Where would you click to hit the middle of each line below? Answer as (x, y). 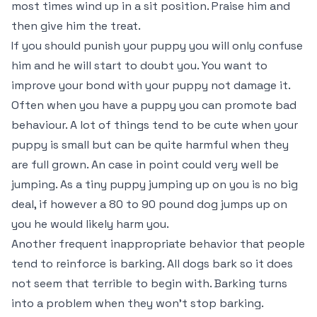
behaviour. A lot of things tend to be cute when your (155, 125)
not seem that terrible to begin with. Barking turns (149, 283)
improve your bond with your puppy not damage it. (151, 85)
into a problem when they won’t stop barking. (138, 303)
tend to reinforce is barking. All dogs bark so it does (152, 264)
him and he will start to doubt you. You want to (139, 65)
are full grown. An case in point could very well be (145, 165)
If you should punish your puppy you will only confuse (157, 46)
